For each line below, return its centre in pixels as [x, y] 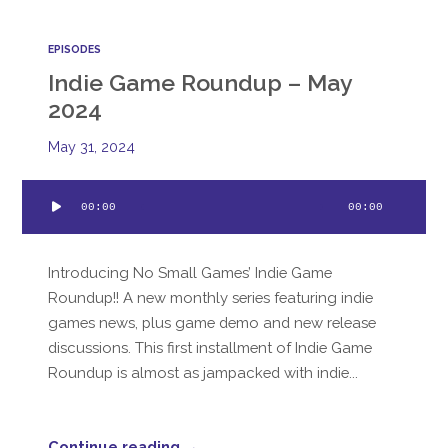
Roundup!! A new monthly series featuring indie [211, 297]
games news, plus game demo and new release [212, 322]
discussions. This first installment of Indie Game [210, 347]
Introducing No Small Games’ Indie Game [190, 272]
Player [43, 217]
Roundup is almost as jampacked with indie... [203, 372]
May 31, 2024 [92, 146]
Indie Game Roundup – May [200, 82]
